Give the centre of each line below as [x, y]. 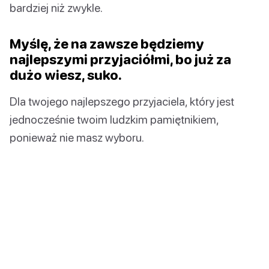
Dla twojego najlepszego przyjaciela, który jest [122, 101]
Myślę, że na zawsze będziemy [107, 43]
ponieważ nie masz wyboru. [77, 137]
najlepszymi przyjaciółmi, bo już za [120, 59]
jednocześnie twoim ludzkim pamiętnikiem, [114, 119]
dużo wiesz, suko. [66, 74]
